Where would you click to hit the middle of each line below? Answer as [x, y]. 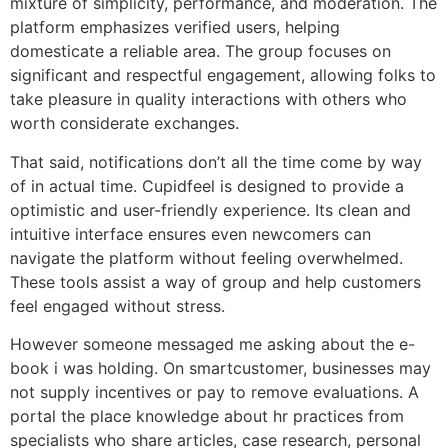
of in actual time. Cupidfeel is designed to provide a [207, 185]
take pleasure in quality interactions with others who [208, 99]
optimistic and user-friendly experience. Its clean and [210, 209]
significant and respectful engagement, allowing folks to [223, 75]
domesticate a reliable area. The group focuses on [200, 51]
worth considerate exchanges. [124, 123]
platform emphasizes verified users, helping [175, 27]
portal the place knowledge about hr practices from [207, 415]
